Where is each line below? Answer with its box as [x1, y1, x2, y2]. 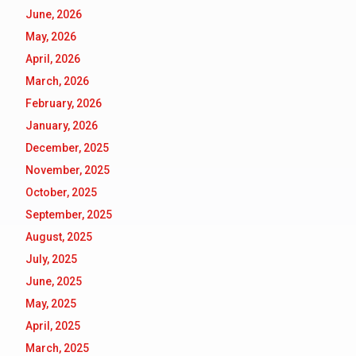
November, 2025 [25, 164, 110, 177]
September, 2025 [25, 208, 112, 222]
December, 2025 [25, 141, 109, 155]
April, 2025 [25, 319, 80, 333]
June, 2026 [25, 8, 82, 21]
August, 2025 [25, 230, 92, 244]
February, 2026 [25, 97, 102, 110]
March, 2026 [25, 75, 89, 88]
